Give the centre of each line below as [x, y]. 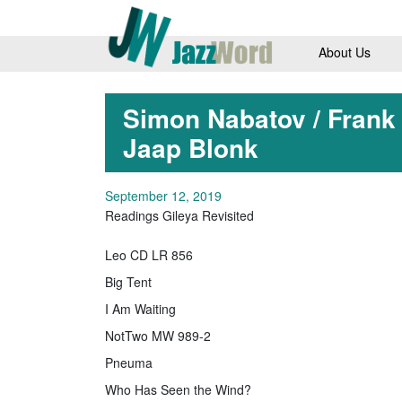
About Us [344, 52]
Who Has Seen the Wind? [178, 389]
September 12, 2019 [163, 195]
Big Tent [128, 281]
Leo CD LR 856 [149, 254]
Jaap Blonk [191, 147]
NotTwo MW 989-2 [158, 335]
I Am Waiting [140, 308]
